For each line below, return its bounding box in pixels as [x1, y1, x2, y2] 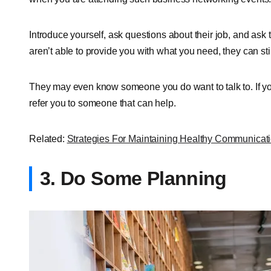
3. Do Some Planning [40, 167, 227, 189]
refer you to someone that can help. [29, 97, 176, 108]
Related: [29, 133, 67, 144]
